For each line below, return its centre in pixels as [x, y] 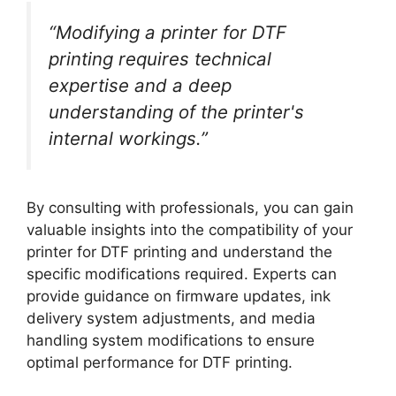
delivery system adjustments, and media [171, 318]
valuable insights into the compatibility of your [190, 229]
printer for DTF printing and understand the [179, 251]
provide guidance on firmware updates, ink [179, 296]
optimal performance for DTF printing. [160, 362]
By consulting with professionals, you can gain [190, 207]
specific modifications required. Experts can [182, 274]
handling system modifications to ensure [171, 340]
